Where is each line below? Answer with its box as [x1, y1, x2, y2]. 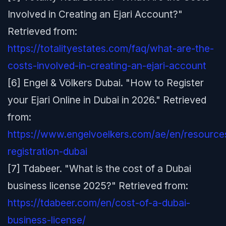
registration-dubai [8, 145, 87, 157]
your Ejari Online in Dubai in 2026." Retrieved [8, 94, 206, 106]
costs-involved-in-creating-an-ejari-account [8, 60, 206, 72]
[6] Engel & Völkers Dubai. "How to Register [8, 77, 204, 89]
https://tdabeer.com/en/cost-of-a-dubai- [8, 197, 190, 209]
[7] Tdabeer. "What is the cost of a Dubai [8, 162, 191, 175]
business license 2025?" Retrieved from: [8, 180, 188, 192]
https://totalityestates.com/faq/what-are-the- [8, 42, 214, 54]
